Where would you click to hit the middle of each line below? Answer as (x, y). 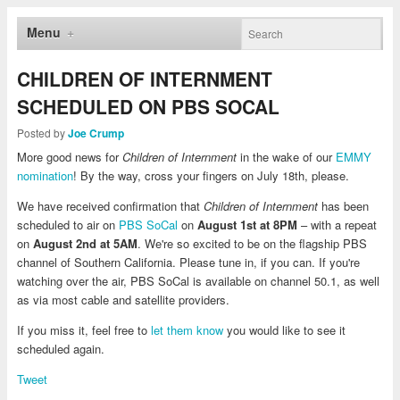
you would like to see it (284, 330)
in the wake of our (286, 157)
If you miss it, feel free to (83, 330)
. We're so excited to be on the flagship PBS (252, 244)
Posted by (42, 132)
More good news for (69, 157)
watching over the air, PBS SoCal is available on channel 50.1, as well (198, 281)
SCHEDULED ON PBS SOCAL (148, 106)
